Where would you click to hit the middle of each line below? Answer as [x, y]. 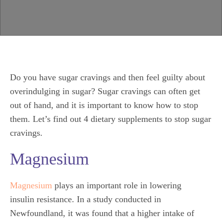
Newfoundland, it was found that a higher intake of [102, 213]
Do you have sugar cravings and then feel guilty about [108, 77]
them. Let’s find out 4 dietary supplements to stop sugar [111, 119]
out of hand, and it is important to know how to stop [104, 105]
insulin [22, 199]
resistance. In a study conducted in [99, 199]
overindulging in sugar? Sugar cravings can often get [105, 91]
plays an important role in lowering [117, 185]
